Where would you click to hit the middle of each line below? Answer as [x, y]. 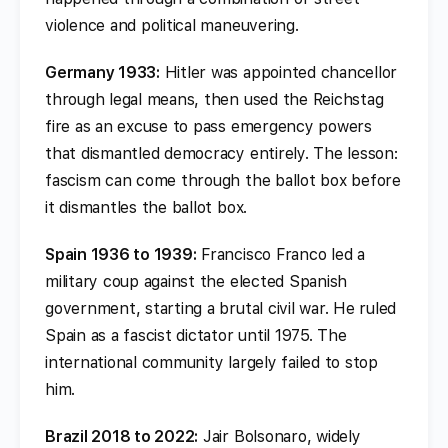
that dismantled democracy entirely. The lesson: [221, 153]
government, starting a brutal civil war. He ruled [221, 308]
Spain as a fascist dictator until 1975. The [196, 335]
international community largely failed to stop [211, 362]
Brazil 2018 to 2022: [122, 436]
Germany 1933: [102, 72]
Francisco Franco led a [280, 254]
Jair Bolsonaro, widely [279, 436]
